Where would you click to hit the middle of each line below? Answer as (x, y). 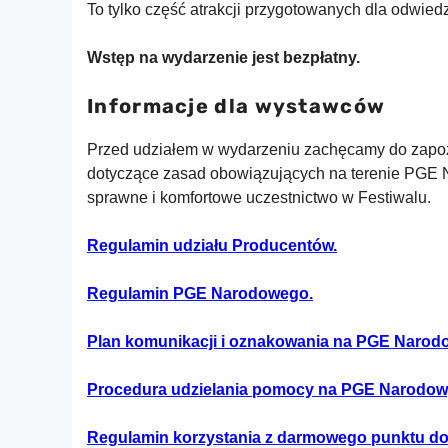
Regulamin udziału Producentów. (212, 245)
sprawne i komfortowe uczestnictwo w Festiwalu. (259, 197)
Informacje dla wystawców (236, 106)
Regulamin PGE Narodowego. (200, 293)
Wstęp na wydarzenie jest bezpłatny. (223, 57)
